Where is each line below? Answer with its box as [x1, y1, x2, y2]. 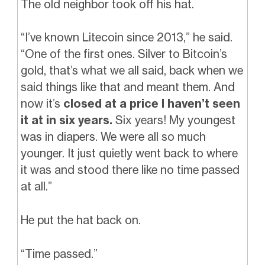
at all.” [20, 179, 52, 194]
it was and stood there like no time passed [20, 163, 240, 177]
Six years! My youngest [112, 113, 235, 128]
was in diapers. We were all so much [20, 130, 206, 144]
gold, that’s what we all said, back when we [20, 63, 243, 78]
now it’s [20, 96, 63, 111]
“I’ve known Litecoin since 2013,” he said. [20, 30, 232, 45]
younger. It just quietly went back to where [20, 146, 238, 161]
